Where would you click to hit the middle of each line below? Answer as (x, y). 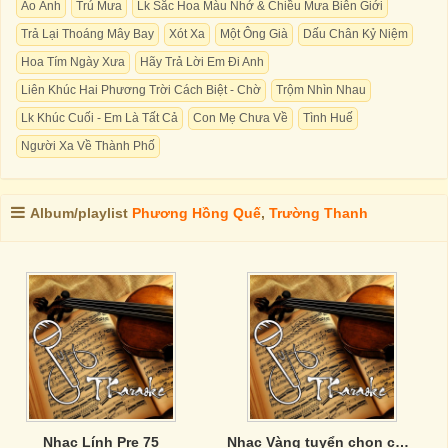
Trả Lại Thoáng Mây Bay (87, 34)
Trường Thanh (318, 213)
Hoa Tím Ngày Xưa (73, 62)
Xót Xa (187, 34)
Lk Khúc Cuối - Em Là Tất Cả (99, 118)
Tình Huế (328, 118)
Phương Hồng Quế (196, 213)
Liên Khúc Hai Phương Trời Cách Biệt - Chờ (141, 90)
